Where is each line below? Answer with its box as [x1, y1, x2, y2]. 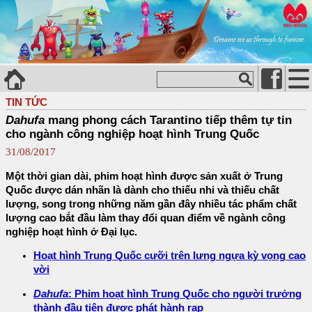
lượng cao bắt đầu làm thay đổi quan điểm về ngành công [6, 212, 286, 224]
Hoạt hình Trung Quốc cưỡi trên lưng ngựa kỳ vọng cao [33, 250, 306, 262]
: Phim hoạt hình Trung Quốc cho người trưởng [68, 288, 302, 299]
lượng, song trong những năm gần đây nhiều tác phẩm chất [6, 198, 297, 210]
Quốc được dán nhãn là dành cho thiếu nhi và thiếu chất [6, 184, 279, 196]
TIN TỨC [6, 95, 47, 108]
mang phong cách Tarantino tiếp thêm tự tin [45, 113, 292, 127]
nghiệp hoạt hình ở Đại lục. [6, 226, 137, 237]
